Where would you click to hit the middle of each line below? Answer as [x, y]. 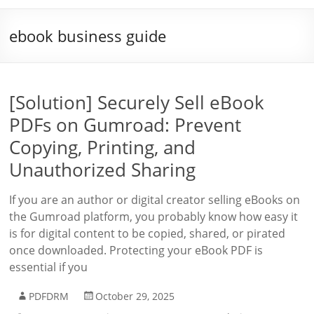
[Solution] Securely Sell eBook [137, 102]
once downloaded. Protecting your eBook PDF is [136, 250]
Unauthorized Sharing [103, 170]
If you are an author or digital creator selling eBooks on [155, 200]
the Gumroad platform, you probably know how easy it [154, 217]
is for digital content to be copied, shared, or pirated [148, 233]
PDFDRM [49, 296]
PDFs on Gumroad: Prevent [125, 125]
